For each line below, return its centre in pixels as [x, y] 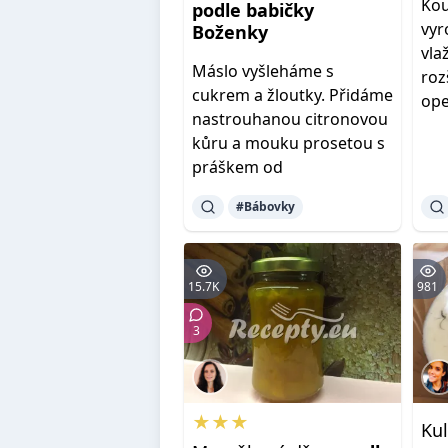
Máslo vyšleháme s [263, 71]
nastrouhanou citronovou [290, 119]
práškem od [237, 167]
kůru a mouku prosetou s [288, 143]
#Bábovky [265, 206]
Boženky [230, 32]
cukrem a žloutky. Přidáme [292, 95]
